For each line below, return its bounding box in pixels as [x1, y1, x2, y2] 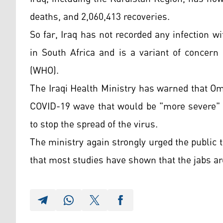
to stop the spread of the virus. [30, 115, 158, 134]
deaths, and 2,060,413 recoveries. [30, 7, 170, 27]
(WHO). [30, 61, 59, 81]
